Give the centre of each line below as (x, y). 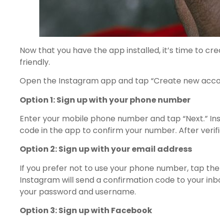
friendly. (35, 62)
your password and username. (78, 192)
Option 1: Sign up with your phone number (105, 100)
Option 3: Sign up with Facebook (86, 211)
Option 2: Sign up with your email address (106, 149)
